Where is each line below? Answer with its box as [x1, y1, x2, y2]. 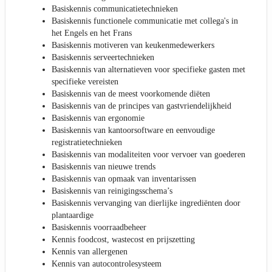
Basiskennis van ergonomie [52, 114, 144, 123]
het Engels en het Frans [52, 29, 132, 38]
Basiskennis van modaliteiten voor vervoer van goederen [52, 150, 245, 160]
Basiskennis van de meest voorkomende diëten [52, 89, 210, 99]
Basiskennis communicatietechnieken [52, 4, 178, 14]
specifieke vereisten [52, 77, 118, 87]
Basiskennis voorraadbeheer [52, 223, 146, 233]
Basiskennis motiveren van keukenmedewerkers [52, 41, 214, 50]
